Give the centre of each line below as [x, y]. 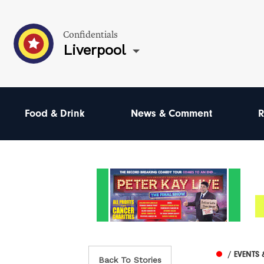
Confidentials [90, 34]
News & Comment [171, 113]
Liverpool [94, 50]
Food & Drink [55, 113]
